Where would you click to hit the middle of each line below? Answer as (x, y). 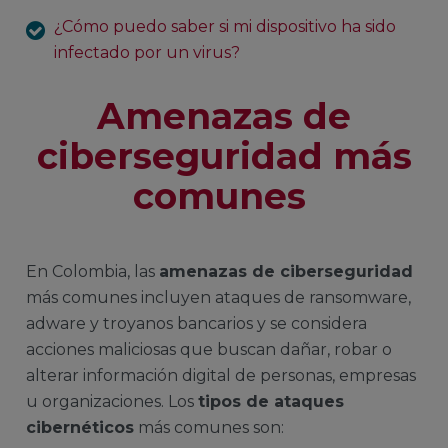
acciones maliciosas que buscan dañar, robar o (209, 349)
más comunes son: (211, 427)
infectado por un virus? (147, 53)
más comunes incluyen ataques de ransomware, (218, 297)
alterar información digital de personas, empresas (221, 375)
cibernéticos (80, 427)
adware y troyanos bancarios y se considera (196, 323)
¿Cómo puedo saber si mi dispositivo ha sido (225, 27)
